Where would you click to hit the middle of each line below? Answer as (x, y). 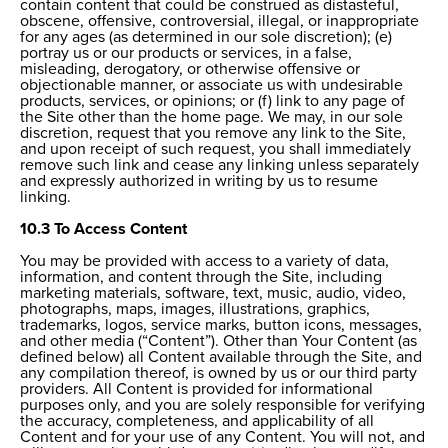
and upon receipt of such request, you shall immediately (215, 149)
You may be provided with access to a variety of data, (204, 261)
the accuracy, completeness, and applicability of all (197, 421)
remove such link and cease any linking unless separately (219, 165)
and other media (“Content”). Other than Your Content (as (218, 341)
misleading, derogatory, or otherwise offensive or (190, 69)
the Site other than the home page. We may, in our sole (211, 117)
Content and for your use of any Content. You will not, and (222, 437)
